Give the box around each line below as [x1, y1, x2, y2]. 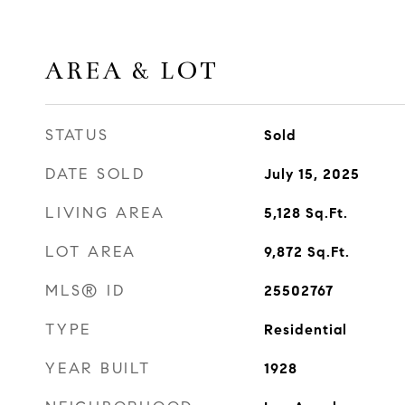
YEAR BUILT [45, 359, 151, 378]
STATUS [45, 126, 109, 145]
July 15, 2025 [263, 165, 360, 183]
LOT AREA [45, 242, 137, 261]
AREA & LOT [45, 56, 219, 85]
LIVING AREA [45, 203, 165, 222]
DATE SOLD [45, 165, 146, 184]
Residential [263, 321, 347, 338]
